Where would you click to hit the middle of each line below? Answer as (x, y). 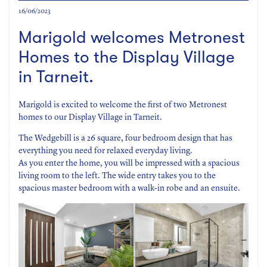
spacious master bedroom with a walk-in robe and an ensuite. (129, 188)
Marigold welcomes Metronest (132, 37)
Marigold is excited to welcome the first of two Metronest (123, 105)
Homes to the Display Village (127, 57)
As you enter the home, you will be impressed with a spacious (129, 163)
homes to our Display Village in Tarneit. (90, 117)
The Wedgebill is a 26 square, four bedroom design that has (125, 138)
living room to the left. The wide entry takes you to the (117, 176)
